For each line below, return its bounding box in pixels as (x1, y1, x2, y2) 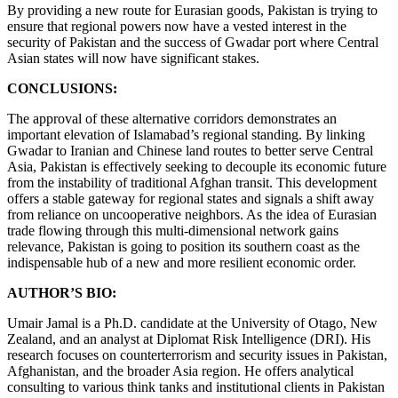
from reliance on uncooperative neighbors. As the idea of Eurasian (7, 207, 377, 223)
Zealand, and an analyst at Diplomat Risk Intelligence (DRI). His (7, 331, 370, 347)
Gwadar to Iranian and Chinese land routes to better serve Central (7, 143, 373, 159)
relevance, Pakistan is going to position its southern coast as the (7, 239, 360, 255)
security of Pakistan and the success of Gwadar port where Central (7, 35, 378, 51)
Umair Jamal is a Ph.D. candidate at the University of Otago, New (7, 315, 378, 331)
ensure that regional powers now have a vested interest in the (7, 19, 346, 35)
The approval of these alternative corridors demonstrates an (7, 111, 337, 127)
